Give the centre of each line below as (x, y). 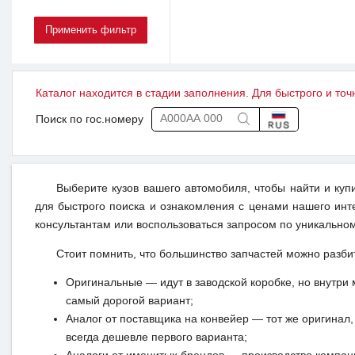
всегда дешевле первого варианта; (156, 338)
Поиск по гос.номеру (89, 119)
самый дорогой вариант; (129, 301)
